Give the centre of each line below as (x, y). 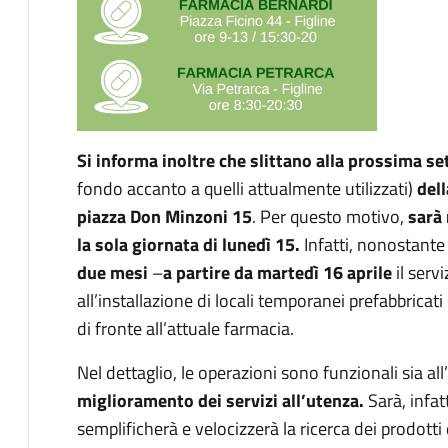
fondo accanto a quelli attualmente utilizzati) (245, 188)
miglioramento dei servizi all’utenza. (220, 400)
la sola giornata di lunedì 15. (188, 244)
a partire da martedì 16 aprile (277, 272)
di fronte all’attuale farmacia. (185, 328)
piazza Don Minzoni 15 (164, 216)
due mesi (112, 272)
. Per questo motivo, (328, 216)
